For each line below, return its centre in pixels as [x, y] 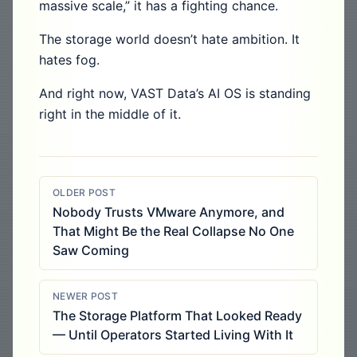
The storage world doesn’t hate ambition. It [169, 39]
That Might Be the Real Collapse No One [173, 231]
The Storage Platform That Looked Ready [177, 316]
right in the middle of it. [110, 114]
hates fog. [69, 60]
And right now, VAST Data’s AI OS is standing [175, 93]
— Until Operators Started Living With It [173, 335]
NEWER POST [85, 296]
